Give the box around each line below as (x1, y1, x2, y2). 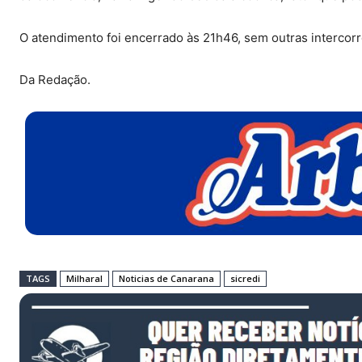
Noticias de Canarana (119, 272, 214, 285)
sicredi (230, 272, 260, 285)
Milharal (66, 272, 103, 285)
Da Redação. (19, 71, 90, 87)
